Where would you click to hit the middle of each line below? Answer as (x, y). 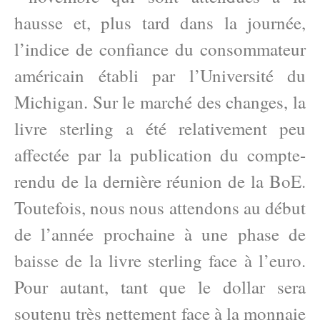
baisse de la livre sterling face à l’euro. (160, 260)
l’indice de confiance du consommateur (160, 49)
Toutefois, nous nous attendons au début (160, 207)
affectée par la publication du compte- (160, 155)
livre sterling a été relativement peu (160, 128)
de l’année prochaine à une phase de (160, 234)
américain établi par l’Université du (160, 75)
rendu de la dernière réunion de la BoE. (160, 181)
